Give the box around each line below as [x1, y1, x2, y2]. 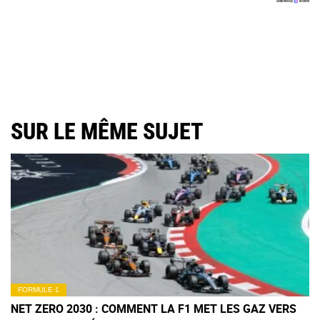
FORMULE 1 [18, 286, 59, 294]
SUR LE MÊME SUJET [11, 118, 204, 146]
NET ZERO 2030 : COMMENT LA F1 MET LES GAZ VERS [11, 301, 296, 317]
